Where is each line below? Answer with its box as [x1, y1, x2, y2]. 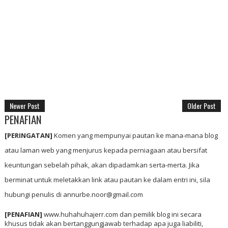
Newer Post [9, 100, 40, 111]
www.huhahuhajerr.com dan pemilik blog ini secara [42, 209, 202, 219]
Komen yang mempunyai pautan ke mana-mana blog [52, 130, 218, 140]
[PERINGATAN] [4, 130, 52, 140]
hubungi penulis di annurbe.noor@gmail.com [4, 189, 143, 199]
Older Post [187, 100, 216, 111]
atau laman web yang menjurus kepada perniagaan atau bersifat [4, 145, 207, 155]
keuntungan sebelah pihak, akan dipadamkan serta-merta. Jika [4, 160, 199, 169]
